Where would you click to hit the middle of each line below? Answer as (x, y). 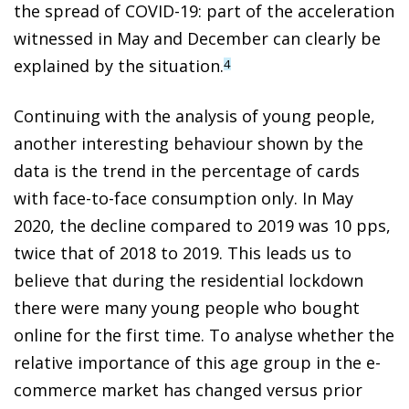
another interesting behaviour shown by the (189, 144)
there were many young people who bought (187, 308)
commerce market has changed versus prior (188, 390)
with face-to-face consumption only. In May (184, 199)
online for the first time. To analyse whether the (204, 336)
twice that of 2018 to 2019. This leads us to (183, 253)
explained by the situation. (119, 66)
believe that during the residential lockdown (189, 281)
